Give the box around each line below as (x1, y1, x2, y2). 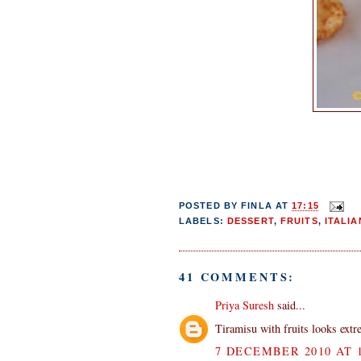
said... (274, 297, 305, 313)
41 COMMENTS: (179, 268, 296, 285)
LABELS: (179, 215, 227, 226)
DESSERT (226, 215, 274, 226)
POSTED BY (179, 201, 242, 211)
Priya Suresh (215, 297, 274, 313)
